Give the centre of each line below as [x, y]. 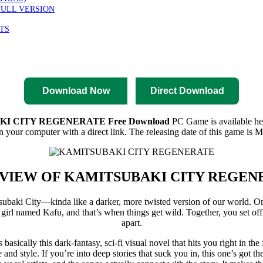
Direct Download [187, 90]
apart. [131, 222]
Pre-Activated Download [151, 60]
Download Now [76, 90]
